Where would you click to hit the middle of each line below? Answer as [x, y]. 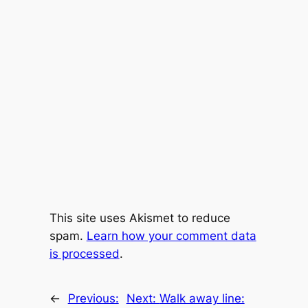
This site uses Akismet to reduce [140, 218]
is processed [84, 254]
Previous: [93, 299]
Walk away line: [202, 299]
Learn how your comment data [171, 236]
